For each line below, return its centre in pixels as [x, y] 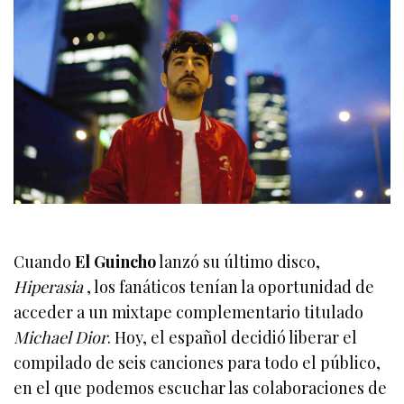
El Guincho [116, 261]
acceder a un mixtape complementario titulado [189, 312]
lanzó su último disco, [239, 261]
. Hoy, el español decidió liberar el [233, 337]
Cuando [45, 261]
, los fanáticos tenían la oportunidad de [229, 286]
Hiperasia [48, 286]
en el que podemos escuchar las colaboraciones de [201, 387]
